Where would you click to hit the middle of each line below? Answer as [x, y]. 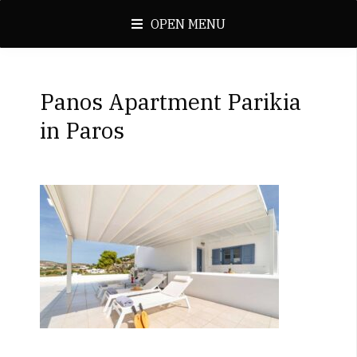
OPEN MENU [188, 24]
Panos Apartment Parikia [171, 102]
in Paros [82, 130]
